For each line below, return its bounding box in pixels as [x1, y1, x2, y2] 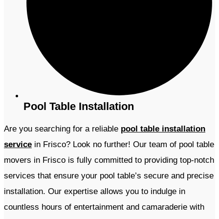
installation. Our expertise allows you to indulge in [4, 187, 185, 197]
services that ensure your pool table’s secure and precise [4, 171, 214, 181]
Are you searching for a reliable [4, 124, 121, 134]
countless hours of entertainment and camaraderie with [4, 202, 204, 212]
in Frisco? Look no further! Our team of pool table [32, 140, 214, 150]
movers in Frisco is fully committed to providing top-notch [4, 155, 214, 165]
